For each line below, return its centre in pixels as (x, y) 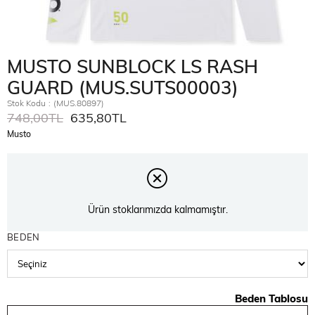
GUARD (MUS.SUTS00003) (123, 88)
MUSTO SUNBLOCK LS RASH (133, 66)
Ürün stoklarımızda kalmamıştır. (157, 210)
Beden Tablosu (271, 298)
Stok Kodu (26, 103)
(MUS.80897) (79, 103)
